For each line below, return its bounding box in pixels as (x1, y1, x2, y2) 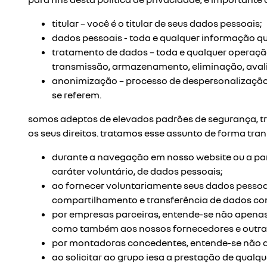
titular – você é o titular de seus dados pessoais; (52, 17, 262, 29)
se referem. (52, 89, 101, 101)
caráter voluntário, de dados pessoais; (52, 165, 222, 177)
